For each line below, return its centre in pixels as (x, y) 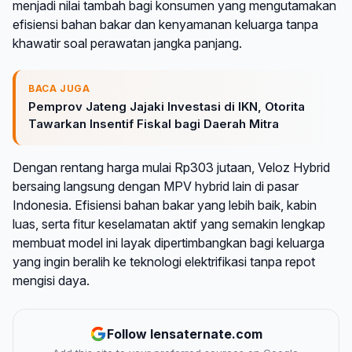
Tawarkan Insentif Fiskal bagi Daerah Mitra (154, 124)
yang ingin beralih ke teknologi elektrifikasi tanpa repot (164, 262)
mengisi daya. (51, 281)
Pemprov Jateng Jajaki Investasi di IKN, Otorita (167, 107)
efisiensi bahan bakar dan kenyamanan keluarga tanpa (165, 24)
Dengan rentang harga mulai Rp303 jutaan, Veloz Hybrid (171, 168)
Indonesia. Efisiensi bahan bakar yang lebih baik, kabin (165, 205)
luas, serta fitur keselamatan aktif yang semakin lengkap (169, 224)
